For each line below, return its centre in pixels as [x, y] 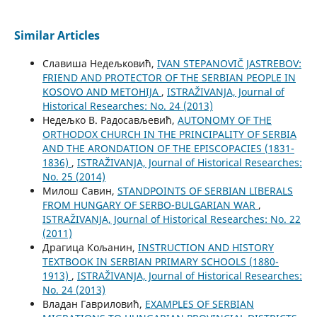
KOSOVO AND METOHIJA [102, 92]
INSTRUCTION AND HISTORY [206, 248]
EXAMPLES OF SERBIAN [199, 304]
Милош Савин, [80, 191]
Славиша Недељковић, [99, 64]
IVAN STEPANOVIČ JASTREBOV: [229, 64]
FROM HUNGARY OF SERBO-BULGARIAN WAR [150, 205]
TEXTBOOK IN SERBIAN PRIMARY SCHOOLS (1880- [160, 262]
